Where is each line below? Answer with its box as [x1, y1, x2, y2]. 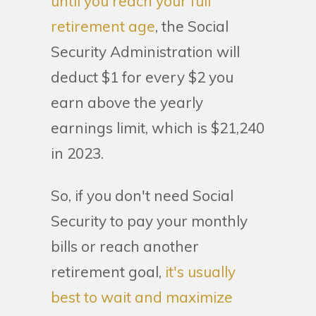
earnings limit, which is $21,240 [51, 118, 265, 137]
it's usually [165, 262, 236, 281]
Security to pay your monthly [51, 211, 248, 230]
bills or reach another [51, 236, 199, 255]
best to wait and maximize [51, 287, 233, 306]
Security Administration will [51, 42, 240, 61]
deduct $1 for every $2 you [51, 67, 233, 86]
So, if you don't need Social [51, 186, 233, 205]
